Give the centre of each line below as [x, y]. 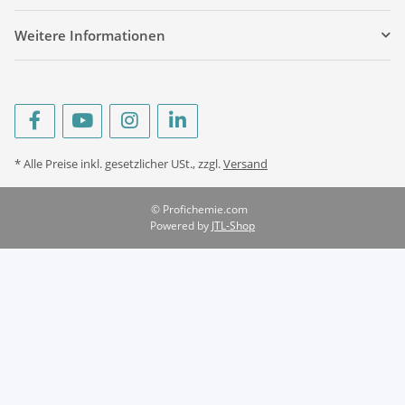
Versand [245, 163]
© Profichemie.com [199, 209]
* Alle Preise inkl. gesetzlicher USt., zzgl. [119, 163]
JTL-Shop [233, 225]
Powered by [181, 225]
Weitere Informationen [90, 35]
